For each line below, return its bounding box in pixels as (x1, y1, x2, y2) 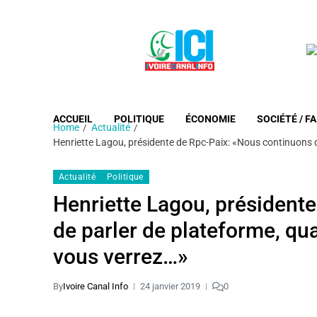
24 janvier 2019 (140, 281, 200, 292)
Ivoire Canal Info (63, 281, 128, 292)
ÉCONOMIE (185, 113, 236, 125)
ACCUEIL (53, 113, 93, 125)
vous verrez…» (53, 244, 188, 269)
